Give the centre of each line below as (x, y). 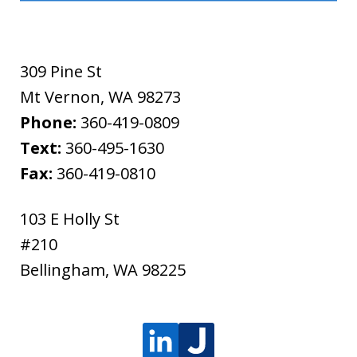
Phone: (50, 123)
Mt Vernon (60, 97)
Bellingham (63, 270)
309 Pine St (61, 72)
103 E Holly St (70, 219)
